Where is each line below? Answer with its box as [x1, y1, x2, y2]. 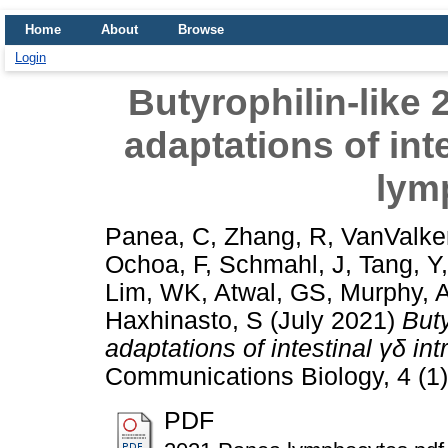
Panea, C [105, 222, 210, 250]
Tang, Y [359, 250, 441, 278]
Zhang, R [224, 222, 327, 250]
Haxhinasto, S [105, 306, 263, 334]
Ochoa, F [105, 250, 205, 278]
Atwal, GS [214, 278, 326, 306]
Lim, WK [105, 278, 201, 306]
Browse [178, 22, 224, 37]
